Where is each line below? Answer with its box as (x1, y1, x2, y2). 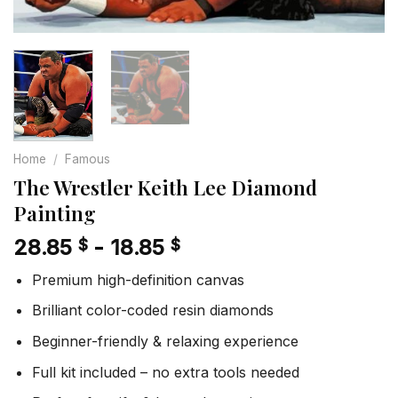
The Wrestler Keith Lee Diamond (13, 173, 317, 201)
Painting (13, 199, 96, 227)
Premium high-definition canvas (31, 270, 244, 289)
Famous (65, 151, 111, 166)
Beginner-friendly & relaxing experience (31, 331, 298, 350)
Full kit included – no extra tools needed (31, 362, 299, 381)
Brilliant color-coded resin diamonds (31, 301, 274, 320)
